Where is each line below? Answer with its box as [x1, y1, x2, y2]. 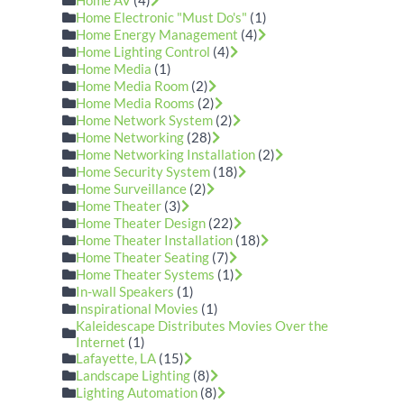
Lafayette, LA [76, 350, 157, 366]
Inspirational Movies [76, 300, 199, 317]
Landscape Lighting [76, 367, 191, 383]
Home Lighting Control [76, 43, 211, 60]
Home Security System [76, 163, 211, 179]
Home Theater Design [76, 215, 207, 231]
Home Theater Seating [76, 249, 210, 265]
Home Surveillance [76, 180, 188, 197]
